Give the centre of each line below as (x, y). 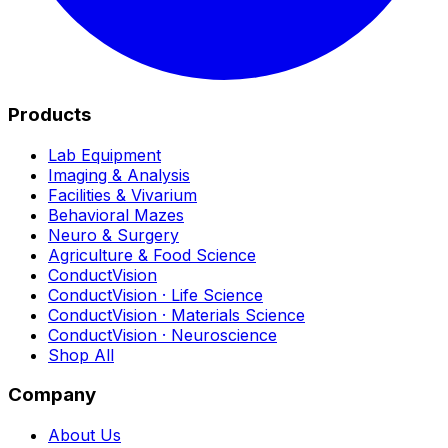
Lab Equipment (104, 154)
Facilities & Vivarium (122, 194)
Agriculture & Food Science (152, 254)
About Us (84, 435)
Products (49, 114)
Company (52, 395)
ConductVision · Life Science (155, 294)
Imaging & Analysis (119, 174)
